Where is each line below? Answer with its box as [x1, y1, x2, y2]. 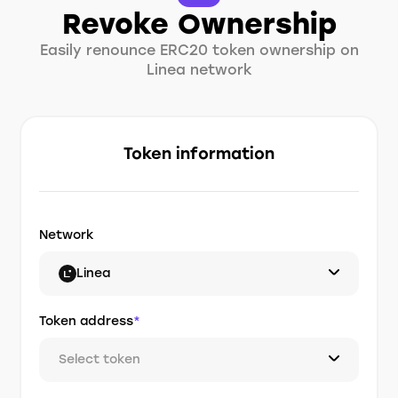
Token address [39, 314, 134, 329]
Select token [59, 352, 141, 367]
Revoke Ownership [61, 7, 337, 41]
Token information [123, 144, 275, 163]
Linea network [146, 61, 252, 78]
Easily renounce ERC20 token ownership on [39, 42, 359, 59]
